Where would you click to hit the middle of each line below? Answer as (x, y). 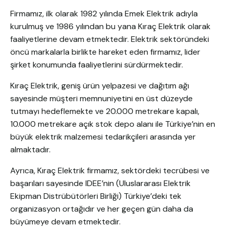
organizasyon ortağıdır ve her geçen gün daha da (102, 209)
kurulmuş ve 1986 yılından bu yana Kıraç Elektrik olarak (110, 27)
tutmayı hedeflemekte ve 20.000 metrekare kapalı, (105, 111)
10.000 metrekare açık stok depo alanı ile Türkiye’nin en (113, 124)
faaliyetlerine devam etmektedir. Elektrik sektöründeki (110, 39)
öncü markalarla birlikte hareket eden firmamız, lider (105, 52)
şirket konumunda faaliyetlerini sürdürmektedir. (97, 65)
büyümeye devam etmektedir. (65, 222)
